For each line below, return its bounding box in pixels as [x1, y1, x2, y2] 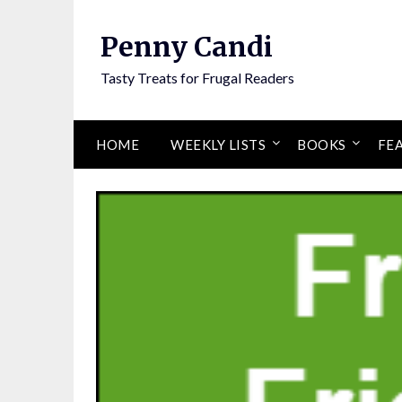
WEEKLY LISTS [170, 136, 266, 153]
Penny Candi [100, 30, 273, 64]
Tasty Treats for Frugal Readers [100, 69, 294, 86]
